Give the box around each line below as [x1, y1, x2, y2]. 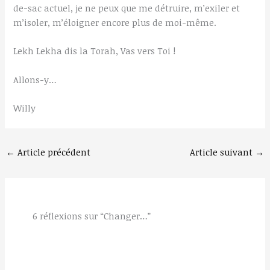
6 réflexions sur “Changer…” [32, 209, 151, 222]
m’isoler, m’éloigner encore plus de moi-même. [13, 16, 217, 29]
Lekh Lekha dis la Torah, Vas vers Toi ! [13, 45, 176, 57]
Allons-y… [13, 73, 57, 86]
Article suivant [190, 145, 256, 158]
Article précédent [14, 145, 90, 158]
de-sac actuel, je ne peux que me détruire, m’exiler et [13, 2, 240, 14]
